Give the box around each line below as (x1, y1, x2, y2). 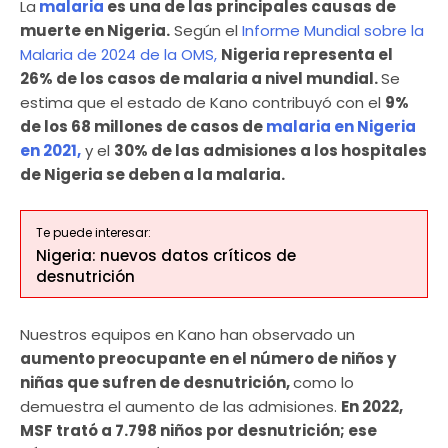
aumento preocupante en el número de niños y (20, 347, 396, 369)
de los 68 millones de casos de (20, 116, 266, 138)
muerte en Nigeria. (20, 20, 170, 42)
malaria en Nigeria (266, 116, 416, 138)
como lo (293, 371, 354, 393)
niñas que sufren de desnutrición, (20, 371, 293, 393)
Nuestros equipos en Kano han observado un (20, 323, 355, 345)
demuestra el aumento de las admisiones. (20, 395, 341, 417)
